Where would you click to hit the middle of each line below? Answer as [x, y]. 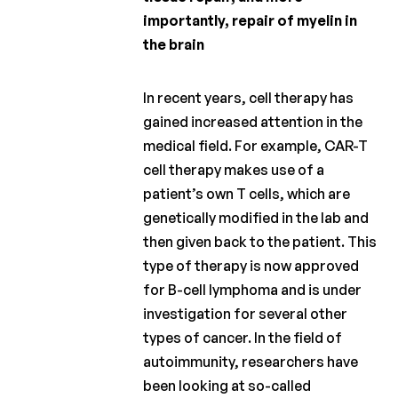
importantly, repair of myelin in [251, 21]
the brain [174, 45]
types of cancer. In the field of [243, 337]
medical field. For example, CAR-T [256, 145]
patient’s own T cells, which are [247, 193]
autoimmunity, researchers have [251, 361]
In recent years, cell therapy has [249, 97]
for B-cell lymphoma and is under [253, 289]
